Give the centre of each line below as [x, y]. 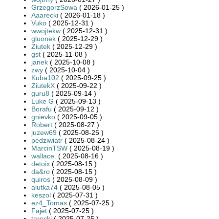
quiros [41, 179]
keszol [41, 195]
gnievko [43, 117]
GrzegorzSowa [54, 7]
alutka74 [44, 187]
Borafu [42, 109]
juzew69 [44, 132]
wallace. [44, 156]
